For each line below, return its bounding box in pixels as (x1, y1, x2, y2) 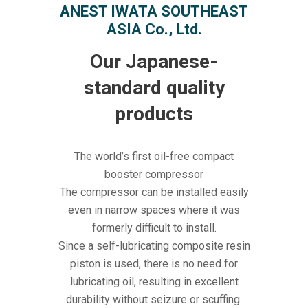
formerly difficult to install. (91, 221, 217, 235)
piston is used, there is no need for (70, 257, 238, 271)
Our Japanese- (90, 50, 218, 74)
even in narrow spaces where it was (68, 203, 240, 217)
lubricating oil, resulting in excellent (69, 275, 239, 289)
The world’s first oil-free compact (74, 150, 234, 164)
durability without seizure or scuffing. (66, 293, 242, 307)
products (115, 102, 193, 126)
